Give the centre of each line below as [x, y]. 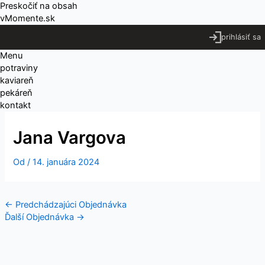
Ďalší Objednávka [40, 217]
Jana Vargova [70, 137]
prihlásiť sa [241, 37]
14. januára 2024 [66, 162]
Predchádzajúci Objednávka [70, 204]
